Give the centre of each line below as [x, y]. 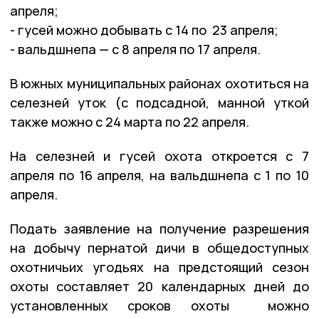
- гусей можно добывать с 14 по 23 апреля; [144, 30]
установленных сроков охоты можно [159, 305]
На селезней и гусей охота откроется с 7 [159, 156]
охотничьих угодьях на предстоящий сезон [159, 267]
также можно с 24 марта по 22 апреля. [130, 121]
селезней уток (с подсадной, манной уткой [159, 102]
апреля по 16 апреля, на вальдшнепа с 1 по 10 [159, 175]
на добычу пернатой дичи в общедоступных [159, 247]
